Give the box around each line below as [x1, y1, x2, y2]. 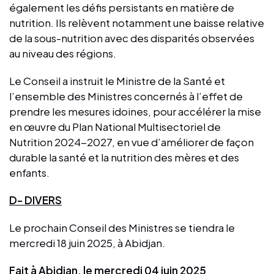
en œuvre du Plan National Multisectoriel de [9, 119, 221, 133]
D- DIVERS [9, 193, 62, 207]
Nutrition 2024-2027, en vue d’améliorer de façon [9, 135, 254, 149]
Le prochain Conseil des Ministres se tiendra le [9, 220, 235, 234]
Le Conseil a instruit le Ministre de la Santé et [9, 73, 225, 87]
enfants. [9, 165, 50, 179]
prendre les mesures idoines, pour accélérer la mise [9, 104, 261, 118]
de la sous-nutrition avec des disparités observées [9, 31, 254, 45]
